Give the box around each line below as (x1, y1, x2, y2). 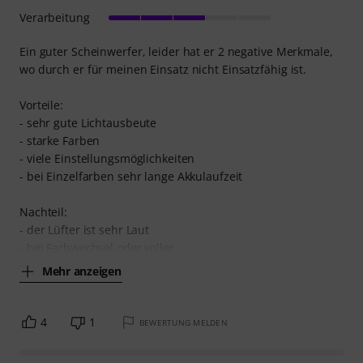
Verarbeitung (19, 10, 90, 26)
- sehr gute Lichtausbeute (19, 115, 157, 131)
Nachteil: (19, 204, 68, 220)
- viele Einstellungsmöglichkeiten (19, 151, 195, 167)
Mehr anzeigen (42, 263, 122, 279)
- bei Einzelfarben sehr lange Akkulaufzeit (19, 169, 243, 185)
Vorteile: (19, 97, 64, 113)
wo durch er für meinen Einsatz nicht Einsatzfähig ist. (19, 62, 307, 78)
